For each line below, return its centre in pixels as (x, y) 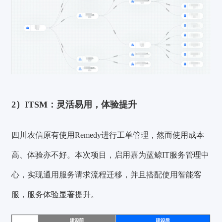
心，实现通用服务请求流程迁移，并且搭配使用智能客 (107, 175)
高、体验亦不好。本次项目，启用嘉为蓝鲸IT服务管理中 (111, 155)
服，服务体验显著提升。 (55, 195)
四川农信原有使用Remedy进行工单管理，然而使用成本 (108, 135)
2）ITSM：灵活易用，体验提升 (74, 104)
